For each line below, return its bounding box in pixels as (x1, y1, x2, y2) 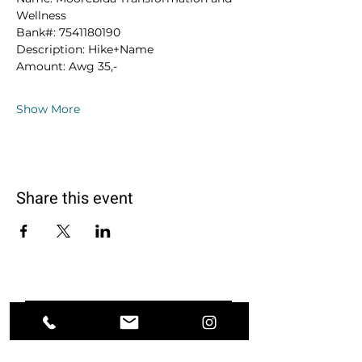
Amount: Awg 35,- (16, 59, 117, 74)
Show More (16, 102, 80, 116)
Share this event (16, 187, 133, 210)
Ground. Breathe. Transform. (25, 301, 232, 317)
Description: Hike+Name (16, 42, 154, 57)
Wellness (16, 8, 66, 23)
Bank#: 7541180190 (16, 25, 120, 40)
